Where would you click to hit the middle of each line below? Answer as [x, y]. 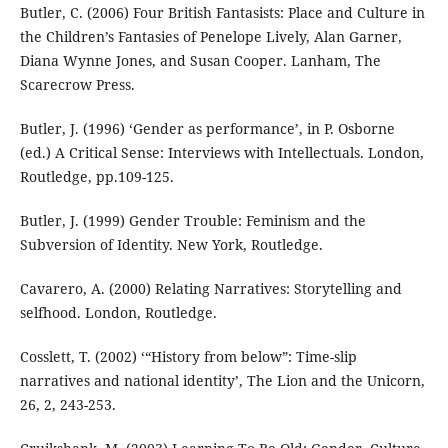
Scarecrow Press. [77, 85]
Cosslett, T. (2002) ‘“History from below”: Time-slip [188, 357]
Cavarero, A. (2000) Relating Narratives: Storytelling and [210, 289]
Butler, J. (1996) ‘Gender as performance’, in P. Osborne [207, 129]
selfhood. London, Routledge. [118, 313]
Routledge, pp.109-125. [96, 177]
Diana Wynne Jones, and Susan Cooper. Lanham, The [200, 61]
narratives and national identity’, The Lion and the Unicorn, [222, 381]
